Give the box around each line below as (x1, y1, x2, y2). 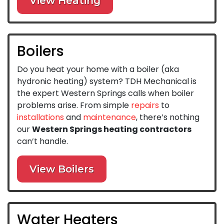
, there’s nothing (136, 111, 199, 123)
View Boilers (29, 162, 94, 175)
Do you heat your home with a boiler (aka (17, 63, 179, 75)
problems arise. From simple (17, 99, 131, 111)
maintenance (83, 111, 136, 123)
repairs (131, 99, 159, 111)
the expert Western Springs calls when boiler (17, 87, 194, 99)
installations (17, 111, 64, 123)
